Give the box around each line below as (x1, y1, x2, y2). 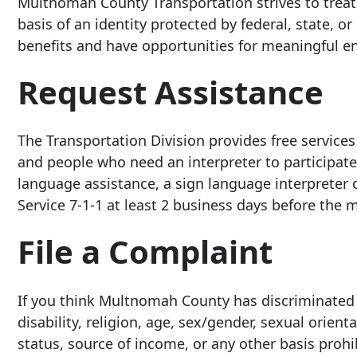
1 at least (95, 195, 157, 215)
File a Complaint (18, 229, 273, 274)
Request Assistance (18, 69, 324, 114)
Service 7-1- (18, 195, 95, 215)
